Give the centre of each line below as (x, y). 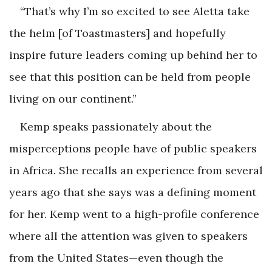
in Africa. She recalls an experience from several (136, 170)
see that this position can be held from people (130, 76)
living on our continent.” (73, 98)
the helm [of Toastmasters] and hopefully (117, 33)
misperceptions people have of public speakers (133, 148)
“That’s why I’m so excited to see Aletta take (135, 11)
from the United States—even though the (116, 257)
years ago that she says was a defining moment (133, 192)
